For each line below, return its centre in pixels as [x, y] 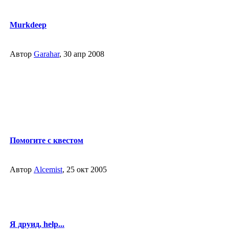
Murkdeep [28, 25]
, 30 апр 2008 [82, 54]
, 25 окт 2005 [85, 169]
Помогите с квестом [47, 140]
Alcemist [48, 169]
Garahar [47, 54]
